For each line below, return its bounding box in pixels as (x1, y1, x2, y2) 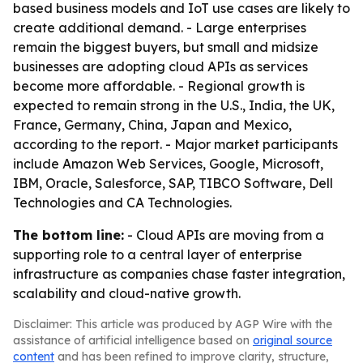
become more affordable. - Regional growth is (13, 78, 305, 94)
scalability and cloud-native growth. (13, 285, 241, 301)
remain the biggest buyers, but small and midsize (13, 39, 318, 55)
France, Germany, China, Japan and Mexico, (13, 117, 292, 133)
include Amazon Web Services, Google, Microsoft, (13, 156, 323, 172)
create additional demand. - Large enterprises (13, 19, 306, 36)
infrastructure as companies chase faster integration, (13, 266, 345, 282)
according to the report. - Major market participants (13, 136, 338, 152)
